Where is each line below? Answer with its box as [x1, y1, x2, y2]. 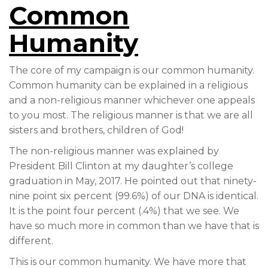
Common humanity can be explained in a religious [9, 80, 248, 91]
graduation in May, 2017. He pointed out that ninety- [9, 175, 257, 187]
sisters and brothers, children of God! [9, 124, 184, 136]
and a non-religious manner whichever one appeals [9, 95, 255, 106]
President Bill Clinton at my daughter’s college [9, 160, 233, 172]
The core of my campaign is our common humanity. [9, 65, 254, 76]
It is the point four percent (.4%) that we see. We [9, 205, 239, 217]
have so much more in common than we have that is [9, 220, 259, 232]
